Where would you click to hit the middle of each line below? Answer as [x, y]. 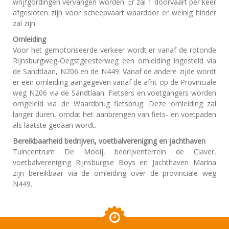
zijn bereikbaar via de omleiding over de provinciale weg [114, 173]
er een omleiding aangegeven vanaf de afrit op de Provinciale [114, 82]
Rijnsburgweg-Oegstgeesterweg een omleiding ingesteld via [114, 61]
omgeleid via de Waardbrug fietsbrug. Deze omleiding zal [114, 104]
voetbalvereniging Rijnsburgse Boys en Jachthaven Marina [114, 163]
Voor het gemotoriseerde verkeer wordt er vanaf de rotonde [114, 50]
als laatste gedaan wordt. [54, 125]
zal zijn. [25, 24]
